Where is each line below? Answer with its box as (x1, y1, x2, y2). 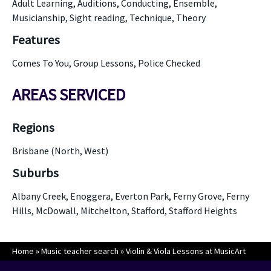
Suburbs (12, 165, 59, 181)
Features (12, 32, 60, 48)
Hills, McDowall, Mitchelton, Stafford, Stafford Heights (12, 204, 237, 217)
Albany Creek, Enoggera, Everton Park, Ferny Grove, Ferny (12, 190, 249, 202)
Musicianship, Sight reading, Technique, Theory (12, 11, 206, 24)
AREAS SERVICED (12, 84, 125, 105)
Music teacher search (41, 246, 119, 256)
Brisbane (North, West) (12, 145, 108, 157)
